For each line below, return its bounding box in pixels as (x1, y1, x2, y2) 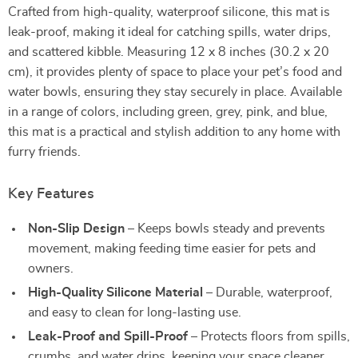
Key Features (8, 187, 94, 201)
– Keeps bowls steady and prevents (125, 222, 325, 235)
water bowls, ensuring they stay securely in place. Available (8, 86, 342, 98)
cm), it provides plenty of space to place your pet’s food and (8, 66, 342, 78)
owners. (28, 262, 74, 275)
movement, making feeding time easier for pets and (28, 242, 316, 255)
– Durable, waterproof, (203, 286, 332, 299)
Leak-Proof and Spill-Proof (28, 330, 188, 343)
